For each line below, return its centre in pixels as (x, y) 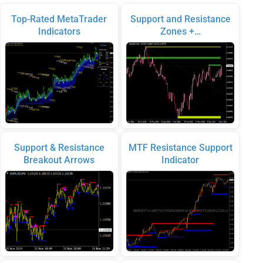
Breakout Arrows (59, 160)
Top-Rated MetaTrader (59, 19)
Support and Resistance (180, 19)
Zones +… (180, 32)
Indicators (59, 32)
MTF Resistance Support (180, 147)
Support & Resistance (59, 147)
